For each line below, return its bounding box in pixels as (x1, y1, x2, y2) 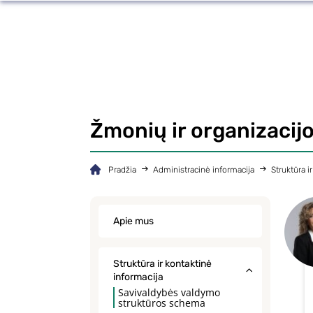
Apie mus (113, 215, 154, 227)
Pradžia (108, 165, 136, 175)
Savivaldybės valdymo (118, 286, 220, 299)
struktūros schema (118, 296, 205, 310)
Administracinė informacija (153, 165, 254, 175)
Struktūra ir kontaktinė (113, 258, 212, 270)
